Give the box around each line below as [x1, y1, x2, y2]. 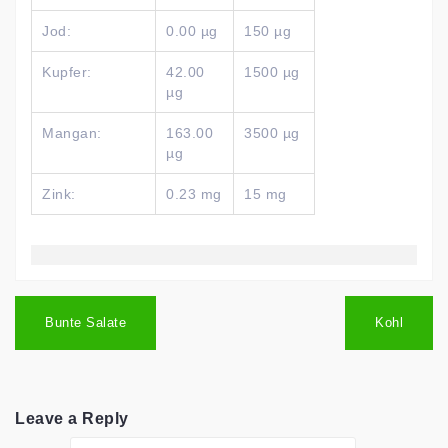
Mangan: [42, 124, 102, 141]
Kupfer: [42, 63, 92, 80]
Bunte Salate [45, 314, 126, 330]
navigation [14, 312, 109, 333]
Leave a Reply [15, 409, 129, 427]
